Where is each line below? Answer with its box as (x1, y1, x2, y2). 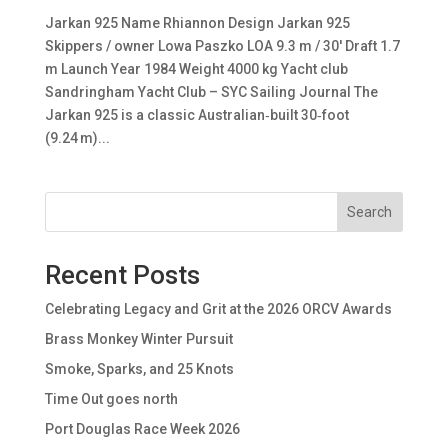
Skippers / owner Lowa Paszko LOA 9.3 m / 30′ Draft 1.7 (44, 37, 400, 54)
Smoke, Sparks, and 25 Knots (44, 360, 234, 377)
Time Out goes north (44, 390, 178, 407)
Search (347, 203, 393, 220)
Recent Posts (44, 259, 200, 290)
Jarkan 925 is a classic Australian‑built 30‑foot (44, 106, 349, 123)
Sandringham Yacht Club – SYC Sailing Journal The (44, 83, 378, 100)
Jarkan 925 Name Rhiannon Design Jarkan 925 (44, 14, 350, 31)
